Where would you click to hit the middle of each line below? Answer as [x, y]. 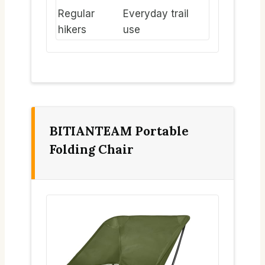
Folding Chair [91, 149]
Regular [76, 13]
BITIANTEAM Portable [119, 131]
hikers [72, 29]
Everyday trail [156, 13]
